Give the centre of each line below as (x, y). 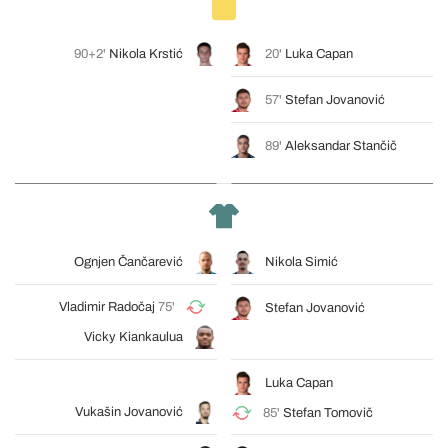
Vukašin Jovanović (129, 412)
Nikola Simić (301, 262)
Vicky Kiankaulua (133, 337)
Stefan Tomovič (328, 413)
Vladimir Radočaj (107, 307)
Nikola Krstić (146, 54)
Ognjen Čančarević (128, 262)
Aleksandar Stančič (341, 146)
